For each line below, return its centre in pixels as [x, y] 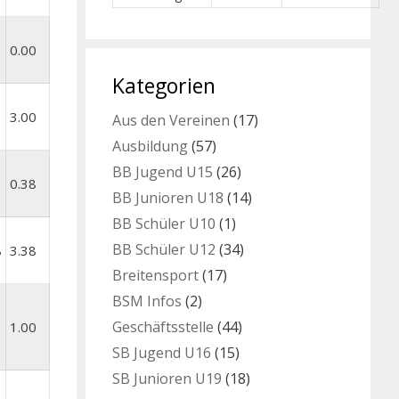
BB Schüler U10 [164, 223]
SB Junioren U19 [167, 378]
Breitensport [155, 275]
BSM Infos [147, 301]
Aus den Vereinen [171, 120]
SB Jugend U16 [162, 352]
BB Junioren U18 [168, 197]
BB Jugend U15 [163, 171]
